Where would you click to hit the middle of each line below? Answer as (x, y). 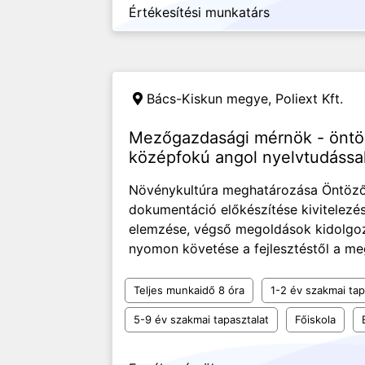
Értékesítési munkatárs (199, 12)
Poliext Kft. (309, 99)
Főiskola (315, 319)
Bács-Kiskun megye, (211, 99)
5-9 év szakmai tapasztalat (201, 319)
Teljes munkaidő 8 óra (189, 290)
